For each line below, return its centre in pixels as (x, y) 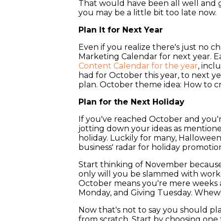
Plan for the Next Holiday (132, 102)
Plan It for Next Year (121, 30)
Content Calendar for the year (138, 66)
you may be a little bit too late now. (148, 13)
